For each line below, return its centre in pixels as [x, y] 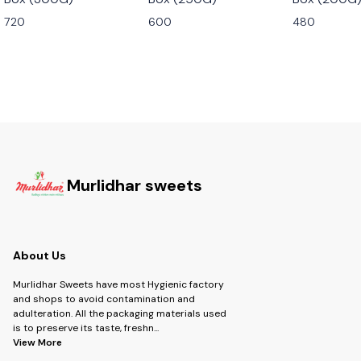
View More [37, 342]
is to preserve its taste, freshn [83, 328]
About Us [39, 256]
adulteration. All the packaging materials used [120, 313]
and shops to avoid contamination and [104, 299]
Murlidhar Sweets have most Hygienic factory [118, 284]
